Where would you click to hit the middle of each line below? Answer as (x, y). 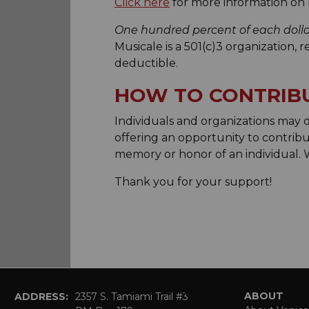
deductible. (146, 63)
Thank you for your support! (193, 181)
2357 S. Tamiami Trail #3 (132, 296)
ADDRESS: (41, 296)
